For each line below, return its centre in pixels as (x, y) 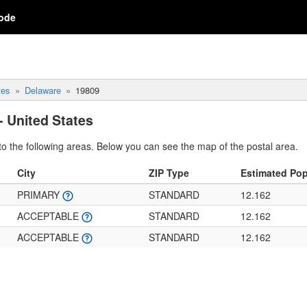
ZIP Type (169, 173)
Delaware (43, 90)
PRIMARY (40, 195)
